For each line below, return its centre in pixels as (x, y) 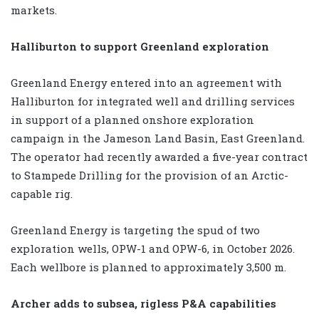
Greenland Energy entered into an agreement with (146, 83)
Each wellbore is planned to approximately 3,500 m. (148, 267)
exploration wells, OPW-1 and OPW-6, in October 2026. (153, 249)
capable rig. (42, 194)
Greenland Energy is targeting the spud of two (135, 230)
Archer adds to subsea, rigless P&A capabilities (143, 304)
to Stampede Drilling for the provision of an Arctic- (150, 176)
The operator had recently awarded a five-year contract (159, 157)
